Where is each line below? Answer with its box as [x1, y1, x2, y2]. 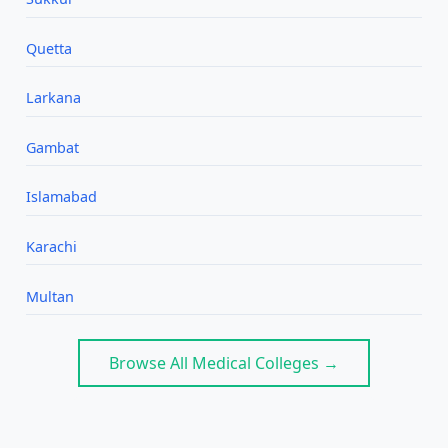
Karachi [26, 237, 77, 257]
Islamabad [26, 187, 97, 207]
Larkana [26, 88, 81, 108]
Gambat [26, 137, 79, 157]
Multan [26, 286, 74, 306]
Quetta [26, 38, 72, 58]
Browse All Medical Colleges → [109, 351, 339, 374]
